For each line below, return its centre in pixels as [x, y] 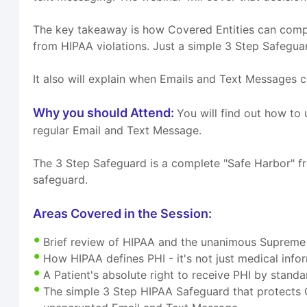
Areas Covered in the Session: [123, 214]
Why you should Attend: [105, 113]
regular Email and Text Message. [118, 131]
